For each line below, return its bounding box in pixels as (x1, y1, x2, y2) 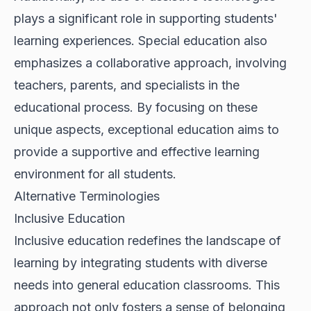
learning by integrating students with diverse (14, 255, 267, 271)
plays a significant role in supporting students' (14, 11, 278, 26)
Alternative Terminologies (14, 189, 160, 204)
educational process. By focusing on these (14, 100, 258, 115)
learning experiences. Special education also (14, 33, 267, 49)
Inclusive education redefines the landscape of (14, 233, 281, 249)
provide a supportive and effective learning (14, 144, 260, 160)
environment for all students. (14, 167, 176, 182)
